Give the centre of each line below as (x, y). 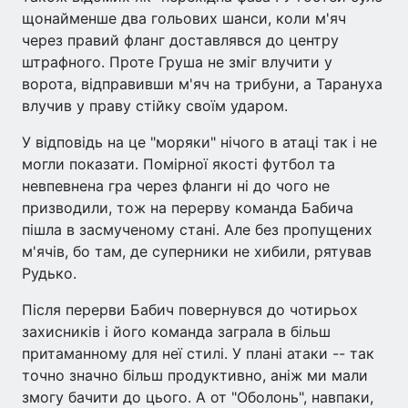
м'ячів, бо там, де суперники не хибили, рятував (197, 251)
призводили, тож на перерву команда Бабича (188, 207)
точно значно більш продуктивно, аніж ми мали (195, 375)
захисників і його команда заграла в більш (176, 331)
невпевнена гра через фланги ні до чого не (176, 185)
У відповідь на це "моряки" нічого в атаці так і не (199, 142)
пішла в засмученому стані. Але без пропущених (197, 229)
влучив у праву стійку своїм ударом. (155, 105)
